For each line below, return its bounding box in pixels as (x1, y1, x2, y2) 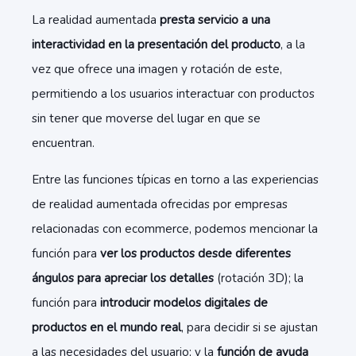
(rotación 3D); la (214, 270, 304, 286)
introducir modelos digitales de (100, 295, 268, 311)
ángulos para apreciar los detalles (32, 270, 214, 286)
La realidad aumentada (32, 12, 160, 28)
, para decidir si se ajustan (181, 319, 318, 335)
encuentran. (32, 135, 98, 151)
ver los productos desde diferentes (100, 246, 291, 261)
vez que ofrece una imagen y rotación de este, (32, 61, 282, 77)
